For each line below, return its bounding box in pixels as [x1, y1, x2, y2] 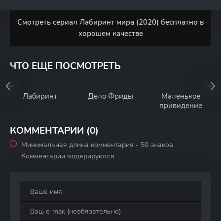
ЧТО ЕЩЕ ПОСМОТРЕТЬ [10, 60, 121, 73]
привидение [159, 101, 203, 110]
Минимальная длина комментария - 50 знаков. [21, 140, 175, 149]
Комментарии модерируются [21, 151, 114, 161]
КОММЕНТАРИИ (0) [10, 124, 99, 137]
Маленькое [161, 91, 201, 101]
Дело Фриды [87, 91, 133, 101]
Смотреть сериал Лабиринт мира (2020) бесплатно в [17, 17, 204, 27]
